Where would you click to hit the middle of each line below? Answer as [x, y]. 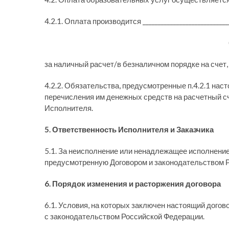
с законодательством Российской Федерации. [124, 216]
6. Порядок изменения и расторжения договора [133, 184]
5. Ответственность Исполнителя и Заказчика [129, 129]
